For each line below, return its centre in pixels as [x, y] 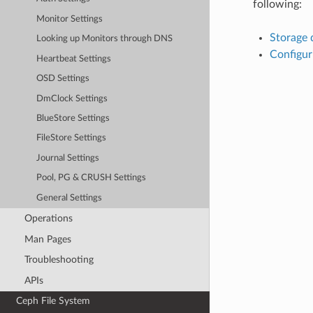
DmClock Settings [72, 99]
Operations [48, 218]
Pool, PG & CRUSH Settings [92, 178]
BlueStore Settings [73, 119]
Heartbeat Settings [74, 59]
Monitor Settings [70, 19]
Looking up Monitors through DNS [105, 39]
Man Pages [48, 239]
